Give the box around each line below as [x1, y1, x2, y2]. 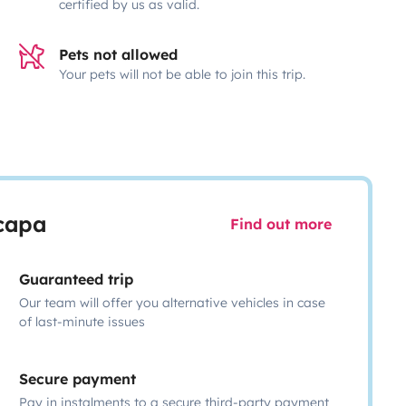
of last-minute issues [19, 313, 146, 330]
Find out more [229, 215, 332, 234]
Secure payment [19, 369, 137, 388]
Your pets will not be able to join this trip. [59, 65, 306, 82]
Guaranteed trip [19, 269, 134, 288]
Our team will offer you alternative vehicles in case [19, 294, 326, 311]
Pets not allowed [59, 44, 179, 63]
